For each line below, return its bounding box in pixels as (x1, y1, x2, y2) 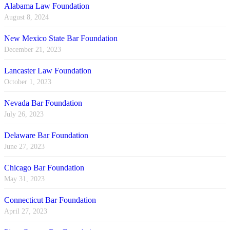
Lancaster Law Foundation (4, 66, 91, 75)
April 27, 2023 (4, 207, 47, 216)
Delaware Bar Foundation (4, 131, 88, 140)
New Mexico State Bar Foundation (4, 34, 118, 43)
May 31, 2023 (4, 175, 45, 183)
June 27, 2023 (4, 143, 45, 151)
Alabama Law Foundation (4, 2, 89, 11)
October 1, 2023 (4, 78, 51, 86)
